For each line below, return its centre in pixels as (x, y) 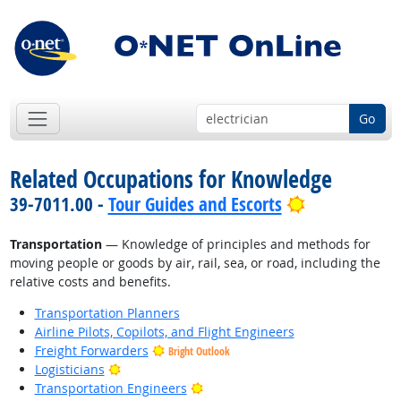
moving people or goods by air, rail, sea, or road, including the (195, 263)
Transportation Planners (107, 313)
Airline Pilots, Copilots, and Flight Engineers (164, 332)
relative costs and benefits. (90, 282)
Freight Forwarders (91, 351)
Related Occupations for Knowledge (171, 179)
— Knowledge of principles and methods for (236, 244)
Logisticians (69, 370)
